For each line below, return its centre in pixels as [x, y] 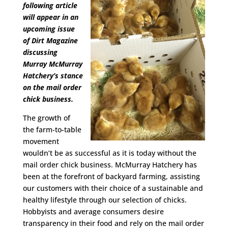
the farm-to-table [52, 130]
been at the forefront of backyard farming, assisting [111, 176]
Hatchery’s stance [53, 76]
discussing [40, 52]
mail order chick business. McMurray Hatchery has [110, 165]
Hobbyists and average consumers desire [93, 211]
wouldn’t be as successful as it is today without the [109, 153]
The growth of [46, 118]
